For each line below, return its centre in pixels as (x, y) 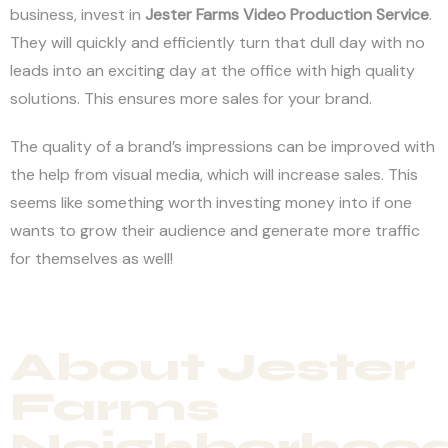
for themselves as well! (91, 258)
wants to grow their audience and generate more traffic (215, 230)
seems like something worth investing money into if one (211, 202)
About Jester (213, 366)
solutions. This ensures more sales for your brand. (191, 98)
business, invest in (77, 14)
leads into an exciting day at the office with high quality (212, 70)
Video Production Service (336, 14)
